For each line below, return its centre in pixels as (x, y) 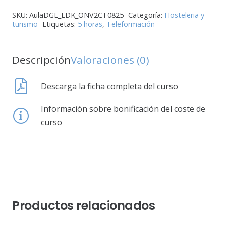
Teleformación (130, 24)
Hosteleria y (184, 15)
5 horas (90, 24)
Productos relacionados (84, 205)
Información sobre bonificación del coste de (123, 109)
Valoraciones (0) (110, 60)
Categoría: (146, 15)
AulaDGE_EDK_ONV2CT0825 (76, 15)
